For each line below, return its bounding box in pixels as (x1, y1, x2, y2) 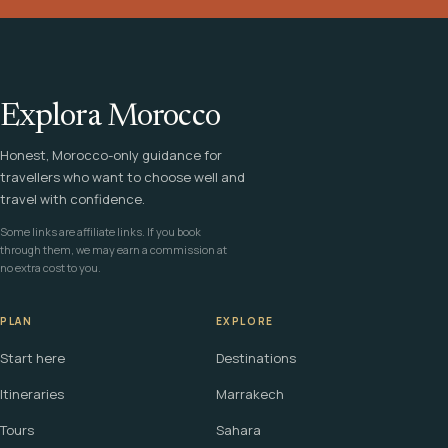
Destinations (215, 349, 296, 368)
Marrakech (215, 385, 284, 404)
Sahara (215, 421, 261, 440)
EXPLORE (215, 314, 274, 329)
